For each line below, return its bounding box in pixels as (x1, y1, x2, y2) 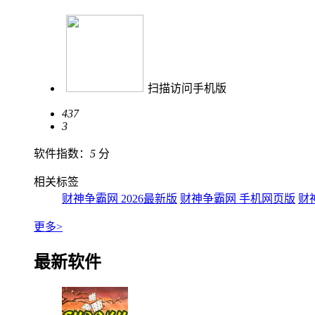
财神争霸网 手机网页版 (180, 192, 295, 205)
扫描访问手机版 (148, 82, 226, 94)
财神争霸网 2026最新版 (62, 192, 177, 205)
